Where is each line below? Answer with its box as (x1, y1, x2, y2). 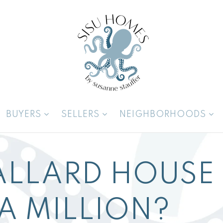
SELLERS (61, 110, 102, 119)
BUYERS (6, 110, 44, 119)
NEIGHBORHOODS (119, 110, 209, 119)
